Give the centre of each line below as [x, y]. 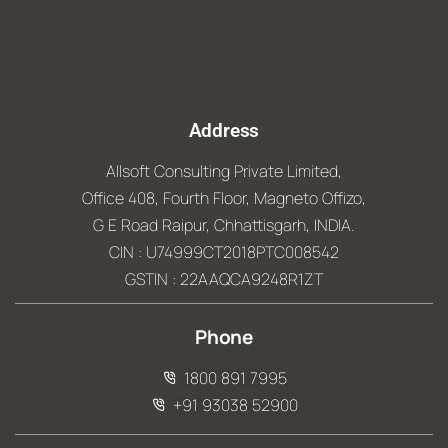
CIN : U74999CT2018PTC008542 [224, 252]
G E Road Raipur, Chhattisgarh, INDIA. [224, 225]
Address [224, 130]
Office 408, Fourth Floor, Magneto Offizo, [224, 198]
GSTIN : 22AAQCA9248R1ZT [224, 279]
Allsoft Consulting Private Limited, [224, 171]
